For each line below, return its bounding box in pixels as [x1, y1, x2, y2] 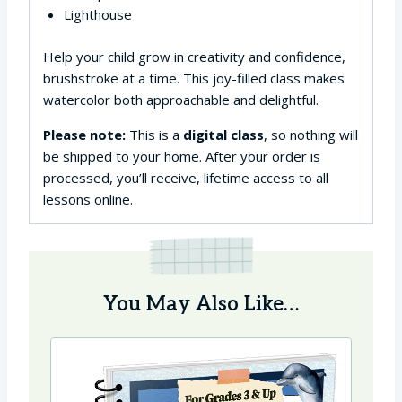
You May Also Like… [103, 292, 299, 317]
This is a [129, 125, 183, 144]
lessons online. [43, 189, 133, 208]
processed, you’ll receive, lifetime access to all [43, 168, 328, 187]
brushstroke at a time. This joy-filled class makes [43, 68, 345, 87]
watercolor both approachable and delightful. [43, 90, 319, 109]
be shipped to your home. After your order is [43, 146, 320, 165]
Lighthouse [63, 5, 132, 23]
